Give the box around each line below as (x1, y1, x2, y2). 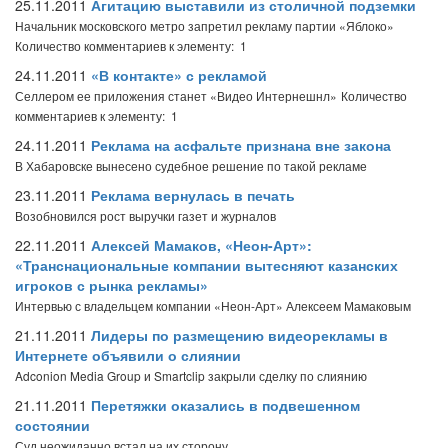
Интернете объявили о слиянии (15, 345, 241, 365)
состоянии (15, 415, 90, 435)
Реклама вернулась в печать (91, 185, 295, 205)
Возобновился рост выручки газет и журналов (15, 207, 276, 224)
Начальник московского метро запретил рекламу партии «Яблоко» (15, 17, 394, 34)
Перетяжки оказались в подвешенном (91, 395, 360, 415)
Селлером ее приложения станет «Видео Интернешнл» (15, 87, 337, 104)
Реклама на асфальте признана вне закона (91, 135, 391, 155)
